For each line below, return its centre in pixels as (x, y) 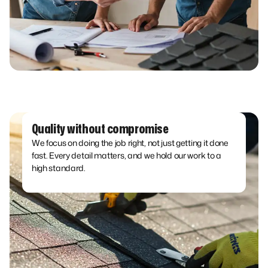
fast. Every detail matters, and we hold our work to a (126, 156)
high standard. (58, 168)
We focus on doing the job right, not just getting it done (130, 143)
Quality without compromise (100, 130)
